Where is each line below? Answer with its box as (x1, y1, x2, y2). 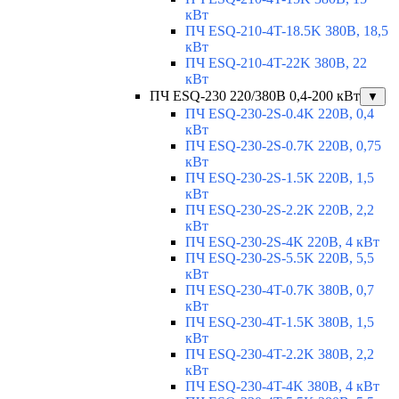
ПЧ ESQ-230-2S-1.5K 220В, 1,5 (185, 170, 374, 186)
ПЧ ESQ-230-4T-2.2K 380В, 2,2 (185, 346, 374, 362)
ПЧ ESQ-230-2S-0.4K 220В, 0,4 (185, 106, 374, 122)
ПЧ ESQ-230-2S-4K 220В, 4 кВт (185, 234, 379, 250)
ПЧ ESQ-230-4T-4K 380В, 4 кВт (185, 379, 379, 395)
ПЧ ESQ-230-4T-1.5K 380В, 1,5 (185, 314, 374, 330)
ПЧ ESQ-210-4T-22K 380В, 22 (185, 55, 367, 71)
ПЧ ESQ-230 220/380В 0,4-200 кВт (150, 88, 360, 104)
